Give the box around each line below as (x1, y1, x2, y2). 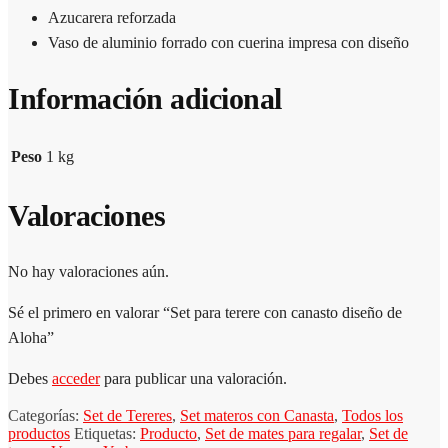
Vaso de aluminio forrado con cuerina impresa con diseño (48, 33, 409, 51)
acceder (52, 370, 100, 388)
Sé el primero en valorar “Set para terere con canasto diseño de (8, 304, 402, 322)
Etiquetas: (74, 425, 140, 443)
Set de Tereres (83, 407, 172, 425)
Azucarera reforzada (48, 8, 176, 26)
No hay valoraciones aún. (8, 263, 169, 281)
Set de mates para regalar (205, 425, 361, 443)
